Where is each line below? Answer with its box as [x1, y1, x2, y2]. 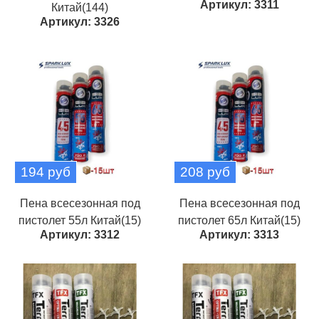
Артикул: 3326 [40, 16, 120, 28]
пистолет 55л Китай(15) [19, 214, 141, 226]
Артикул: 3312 [40, 229, 120, 241]
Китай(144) [51, 1, 108, 14]
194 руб [21, 164, 70, 179]
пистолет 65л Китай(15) [178, 214, 300, 226]
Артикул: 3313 [199, 229, 279, 241]
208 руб [180, 164, 230, 179]
